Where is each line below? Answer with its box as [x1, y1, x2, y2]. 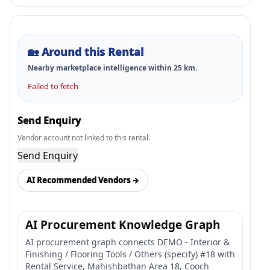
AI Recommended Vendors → [27, 174, 139, 186]
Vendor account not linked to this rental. [17, 133, 150, 143]
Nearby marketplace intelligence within [28, 63, 174, 73]
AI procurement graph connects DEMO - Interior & [25, 236, 230, 248]
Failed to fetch [28, 81, 78, 92]
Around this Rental [42, 45, 143, 59]
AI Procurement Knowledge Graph [25, 217, 220, 233]
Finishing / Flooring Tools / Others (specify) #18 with [25, 248, 235, 260]
